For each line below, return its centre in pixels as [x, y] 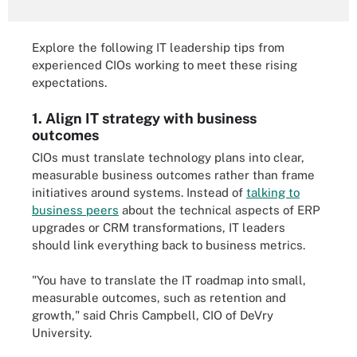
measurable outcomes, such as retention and [159, 298]
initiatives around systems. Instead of [139, 192]
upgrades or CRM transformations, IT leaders [159, 227]
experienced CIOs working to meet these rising [165, 65]
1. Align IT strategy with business [144, 118]
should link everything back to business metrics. [169, 245]
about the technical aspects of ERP [220, 210]
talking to [273, 192]
